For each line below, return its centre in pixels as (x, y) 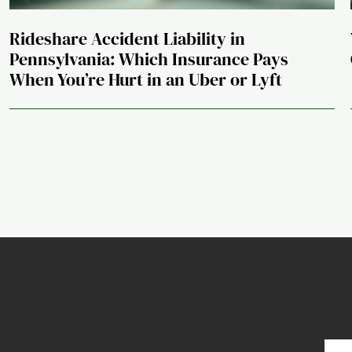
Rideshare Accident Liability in (127, 39)
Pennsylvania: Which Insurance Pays (149, 59)
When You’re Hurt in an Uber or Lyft (146, 80)
